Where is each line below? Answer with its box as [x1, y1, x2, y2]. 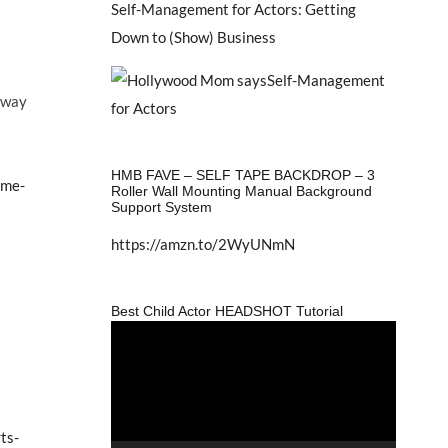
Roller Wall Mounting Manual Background [110, 182, 372, 199]
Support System [110, 198, 212, 215]
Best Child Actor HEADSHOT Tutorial [110, 302, 343, 319]
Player [109, 352, 153, 371]
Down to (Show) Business [110, 27, 276, 46]
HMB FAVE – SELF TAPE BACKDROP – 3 [110, 166, 375, 183]
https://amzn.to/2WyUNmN [110, 234, 295, 253]
